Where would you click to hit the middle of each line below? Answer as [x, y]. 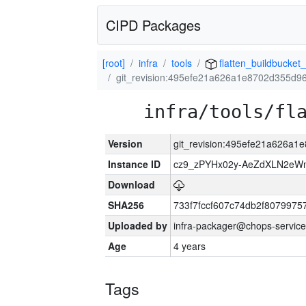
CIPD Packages [153, 25]
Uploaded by [138, 225]
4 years [190, 246]
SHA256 [126, 205]
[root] [114, 63]
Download [131, 184]
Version [125, 143]
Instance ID [134, 164]
